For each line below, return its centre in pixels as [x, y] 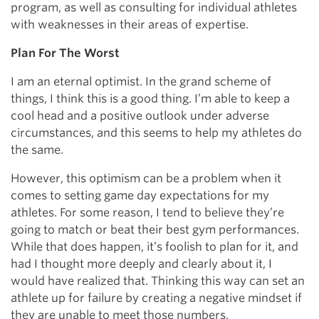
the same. [37, 150]
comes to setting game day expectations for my [140, 195]
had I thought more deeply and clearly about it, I [141, 264]
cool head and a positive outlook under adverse [140, 116]
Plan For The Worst [65, 53]
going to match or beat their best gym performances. [155, 230]
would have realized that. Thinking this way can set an [158, 281]
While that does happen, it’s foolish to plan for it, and [155, 247]
